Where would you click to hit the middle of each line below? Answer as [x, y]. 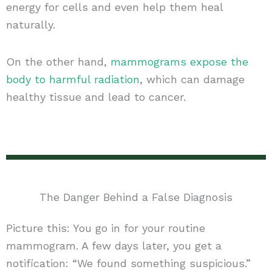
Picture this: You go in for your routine [105, 228]
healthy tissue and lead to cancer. [96, 97]
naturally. [30, 25]
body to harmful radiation [73, 79]
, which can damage [192, 79]
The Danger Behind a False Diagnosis [136, 197]
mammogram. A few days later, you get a [114, 246]
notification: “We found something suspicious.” [128, 263]
